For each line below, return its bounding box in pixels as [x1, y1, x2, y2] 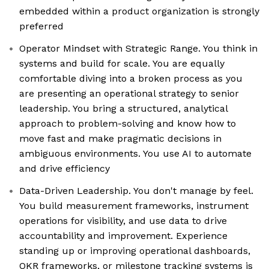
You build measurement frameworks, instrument [19, 200, 249, 212]
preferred [19, 20, 64, 32]
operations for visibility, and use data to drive [19, 215, 227, 227]
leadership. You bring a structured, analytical [19, 103, 228, 115]
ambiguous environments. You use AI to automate [19, 148, 252, 160]
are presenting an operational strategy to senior [19, 88, 239, 100]
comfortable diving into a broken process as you [19, 73, 243, 85]
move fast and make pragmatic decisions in [19, 133, 222, 145]
